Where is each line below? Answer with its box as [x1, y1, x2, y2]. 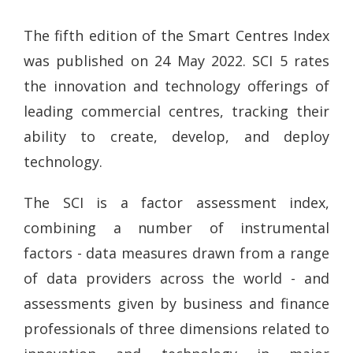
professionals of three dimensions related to [24, 319, 329, 338]
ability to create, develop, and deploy [24, 126, 329, 146]
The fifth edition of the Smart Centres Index [24, 25, 329, 45]
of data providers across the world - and [24, 269, 329, 288]
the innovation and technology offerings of [24, 76, 329, 95]
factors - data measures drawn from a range [24, 243, 329, 262]
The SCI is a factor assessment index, [24, 193, 329, 212]
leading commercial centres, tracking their [24, 101, 329, 121]
